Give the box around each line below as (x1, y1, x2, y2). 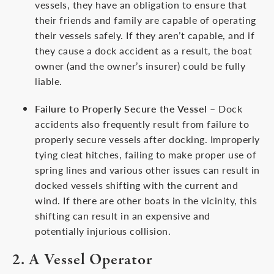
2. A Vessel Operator (12, 249, 152, 271)
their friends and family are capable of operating (35, 13, 256, 27)
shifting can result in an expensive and (35, 209, 210, 223)
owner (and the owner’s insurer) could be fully (35, 59, 246, 73)
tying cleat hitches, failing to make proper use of (35, 147, 257, 161)
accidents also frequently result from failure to (35, 117, 250, 131)
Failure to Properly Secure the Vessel (35, 102, 207, 116)
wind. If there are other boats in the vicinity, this (35, 193, 257, 207)
